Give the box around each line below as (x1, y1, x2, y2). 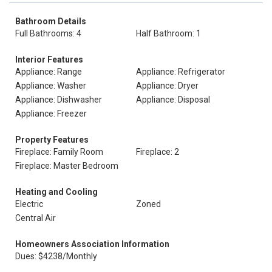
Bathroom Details (15, 16, 86, 26)
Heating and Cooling (15, 187, 98, 197)
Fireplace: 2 (136, 147, 179, 157)
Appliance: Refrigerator (136, 67, 225, 76)
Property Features (15, 135, 89, 144)
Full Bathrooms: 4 (15, 29, 81, 38)
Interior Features (15, 55, 83, 64)
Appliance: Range (15, 67, 82, 76)
